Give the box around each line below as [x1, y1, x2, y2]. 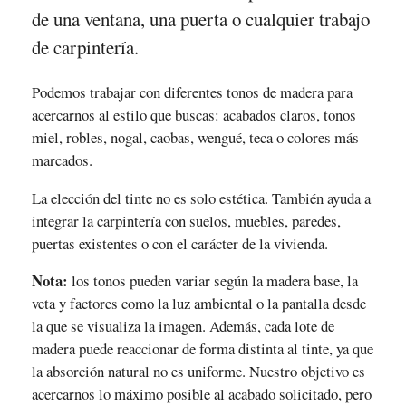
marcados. [31, 149, 92, 170]
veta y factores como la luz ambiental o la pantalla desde [31, 293, 366, 314]
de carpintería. [31, 34, 139, 60]
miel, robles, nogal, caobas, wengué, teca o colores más [31, 126, 359, 148]
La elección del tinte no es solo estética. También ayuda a [31, 187, 371, 208]
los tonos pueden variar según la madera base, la [67, 270, 358, 292]
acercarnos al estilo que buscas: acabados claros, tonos [31, 103, 356, 125]
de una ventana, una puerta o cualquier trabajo [31, 6, 370, 32]
